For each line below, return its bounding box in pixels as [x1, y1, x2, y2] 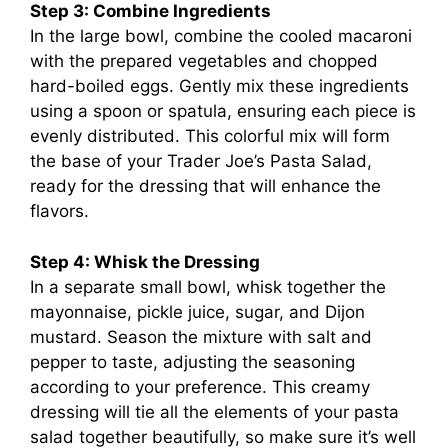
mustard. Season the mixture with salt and [30, 326, 372, 347]
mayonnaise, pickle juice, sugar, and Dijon [30, 301, 365, 322]
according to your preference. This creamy [30, 376, 370, 397]
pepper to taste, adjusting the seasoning [30, 351, 355, 372]
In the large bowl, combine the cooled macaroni [30, 26, 412, 46]
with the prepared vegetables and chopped [30, 51, 378, 71]
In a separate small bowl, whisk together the [30, 276, 386, 297]
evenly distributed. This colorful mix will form [30, 126, 390, 146]
